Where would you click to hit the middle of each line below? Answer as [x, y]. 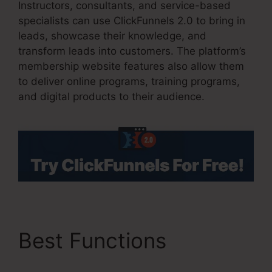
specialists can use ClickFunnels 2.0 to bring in [132, 21]
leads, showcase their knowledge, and [112, 36]
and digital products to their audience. [111, 97]
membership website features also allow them [131, 66]
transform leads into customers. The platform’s [132, 51]
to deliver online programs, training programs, [129, 82]
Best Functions [95, 240]
